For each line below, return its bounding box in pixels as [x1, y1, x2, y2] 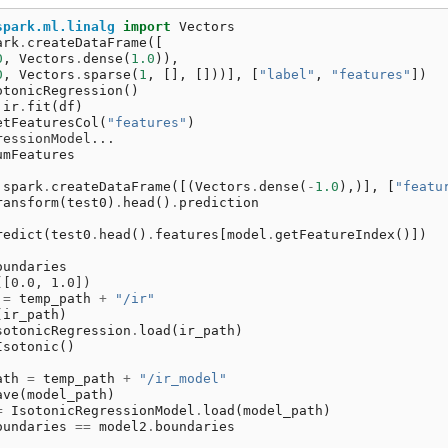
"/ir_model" [138, 370, 227, 386]
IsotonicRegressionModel [10, 402, 195, 418]
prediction [178, 194, 259, 210]
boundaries [154, 418, 235, 434]
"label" [258, 66, 315, 82]
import [122, 18, 171, 34]
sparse [82, 66, 131, 82]
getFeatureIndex [274, 226, 395, 242]
